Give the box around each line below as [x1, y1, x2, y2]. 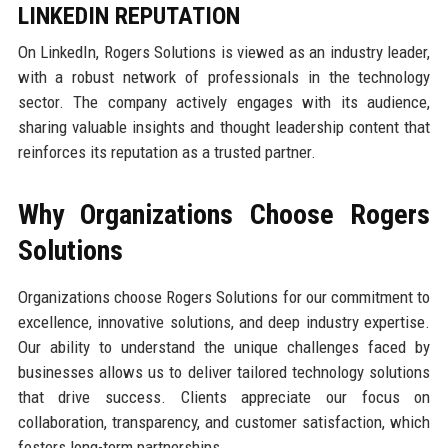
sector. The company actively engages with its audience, [17, 91, 431, 112]
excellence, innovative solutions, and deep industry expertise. [17, 311, 431, 332]
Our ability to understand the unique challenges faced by [17, 336, 431, 357]
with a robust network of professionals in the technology [17, 66, 431, 87]
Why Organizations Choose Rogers [17, 197, 431, 231]
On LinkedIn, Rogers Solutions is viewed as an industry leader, [17, 41, 431, 62]
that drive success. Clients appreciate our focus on [17, 386, 431, 407]
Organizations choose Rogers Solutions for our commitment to [17, 286, 431, 307]
